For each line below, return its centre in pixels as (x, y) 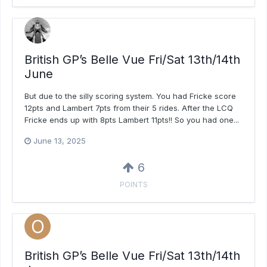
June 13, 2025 (60, 141)
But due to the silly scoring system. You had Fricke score (130, 96)
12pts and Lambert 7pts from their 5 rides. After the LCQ (129, 108)
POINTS (133, 185)
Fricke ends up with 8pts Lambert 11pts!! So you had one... (132, 120)
